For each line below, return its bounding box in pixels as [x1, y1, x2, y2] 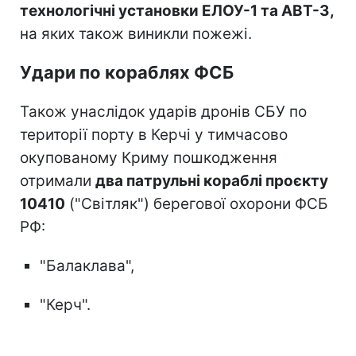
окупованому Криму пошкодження [20, 148, 277, 167]
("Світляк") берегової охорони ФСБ [65, 194, 328, 213]
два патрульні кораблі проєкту [95, 171, 328, 190]
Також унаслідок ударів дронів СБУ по [20, 102, 307, 121]
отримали [20, 171, 95, 190]
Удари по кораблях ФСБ [20, 61, 234, 83]
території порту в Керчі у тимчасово [20, 125, 288, 144]
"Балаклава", [40, 256, 134, 275]
